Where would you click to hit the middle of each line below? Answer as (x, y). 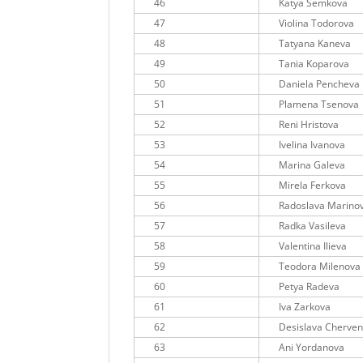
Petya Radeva (310, 287)
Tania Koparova (314, 64)
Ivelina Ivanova (312, 145)
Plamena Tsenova (319, 105)
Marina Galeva (312, 165)
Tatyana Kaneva (315, 44)
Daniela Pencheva (320, 84)
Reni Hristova (309, 125)
